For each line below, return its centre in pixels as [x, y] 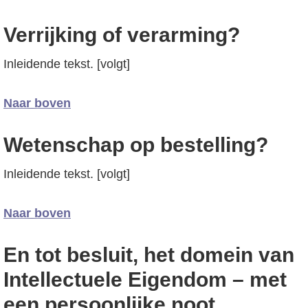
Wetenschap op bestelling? [136, 145]
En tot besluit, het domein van [149, 255]
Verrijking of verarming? [122, 35]
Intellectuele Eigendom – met [145, 279]
